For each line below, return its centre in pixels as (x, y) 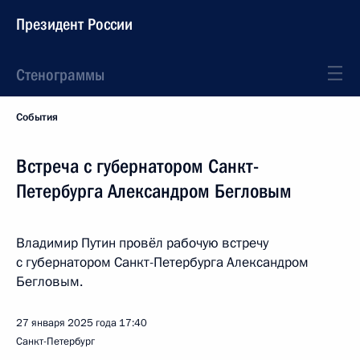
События (37, 117)
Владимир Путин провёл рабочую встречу (142, 243)
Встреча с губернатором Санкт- (137, 166)
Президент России (74, 24)
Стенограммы (60, 75)
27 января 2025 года (66, 323)
